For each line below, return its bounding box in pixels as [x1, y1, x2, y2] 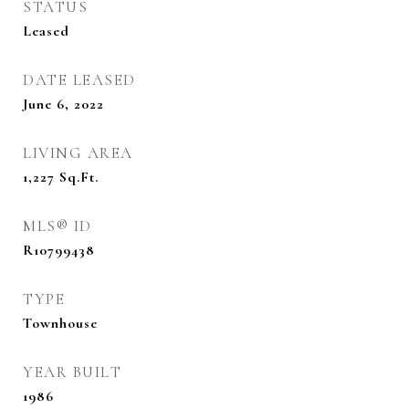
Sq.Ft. [59, 168, 99, 186]
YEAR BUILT [23, 362, 121, 382]
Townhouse [23, 314, 98, 332]
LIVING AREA [23, 143, 133, 163]
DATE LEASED [23, 70, 136, 89]
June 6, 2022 [23, 95, 104, 113]
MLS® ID [23, 216, 92, 236]
